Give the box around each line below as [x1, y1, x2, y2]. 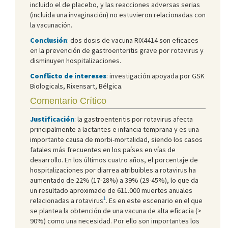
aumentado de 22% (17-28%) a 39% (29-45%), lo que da [30, 175, 198, 185]
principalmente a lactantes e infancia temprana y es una [30, 124, 199, 134]
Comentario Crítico [30, 95, 106, 106]
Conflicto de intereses [30, 71, 106, 80]
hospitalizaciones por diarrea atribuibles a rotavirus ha [30, 165, 196, 175]
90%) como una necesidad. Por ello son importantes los [30, 216, 199, 225]
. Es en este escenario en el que [106, 195, 203, 205]
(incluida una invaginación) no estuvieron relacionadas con [30, 10, 206, 19]
